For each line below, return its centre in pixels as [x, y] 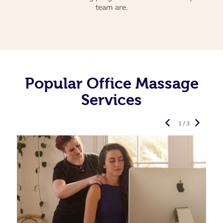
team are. [111, 8]
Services [111, 100]
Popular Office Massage [111, 83]
